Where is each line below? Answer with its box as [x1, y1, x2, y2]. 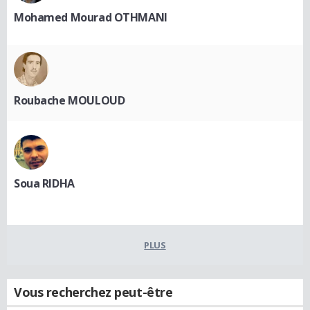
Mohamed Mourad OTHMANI [14, 9, 167, 25]
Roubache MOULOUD [14, 92, 125, 108]
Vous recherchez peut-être [14, 283, 173, 300]
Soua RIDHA [14, 175, 75, 191]
